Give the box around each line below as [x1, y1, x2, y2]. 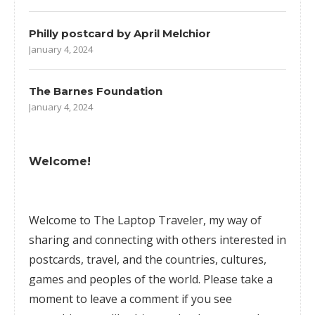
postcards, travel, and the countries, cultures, [29, 251, 266, 267]
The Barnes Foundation [29, 84, 162, 98]
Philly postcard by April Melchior [29, 26, 211, 40]
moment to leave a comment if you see [29, 290, 232, 307]
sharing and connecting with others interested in [29, 231, 286, 247]
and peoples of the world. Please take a [64, 271, 273, 287]
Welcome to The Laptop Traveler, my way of [29, 212, 262, 228]
